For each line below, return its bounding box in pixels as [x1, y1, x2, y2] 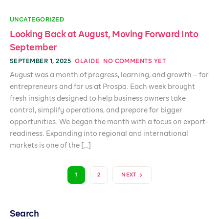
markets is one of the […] [10, 142, 91, 149]
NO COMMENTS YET [103, 59, 166, 65]
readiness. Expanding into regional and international [10, 131, 188, 137]
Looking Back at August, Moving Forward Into [10, 30, 198, 39]
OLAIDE [75, 59, 100, 65]
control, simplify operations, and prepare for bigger [10, 107, 182, 114]
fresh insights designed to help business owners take [10, 95, 186, 102]
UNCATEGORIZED [10, 17, 65, 23]
